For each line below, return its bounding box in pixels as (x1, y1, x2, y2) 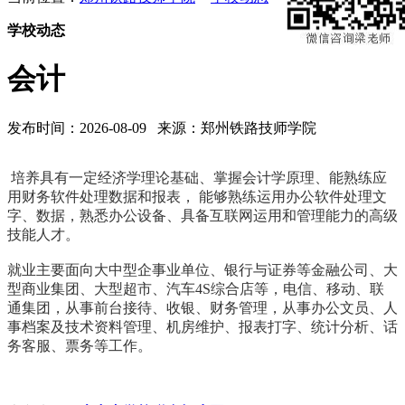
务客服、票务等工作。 (7, 337, 152, 353)
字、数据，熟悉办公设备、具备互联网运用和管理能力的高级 (7, 207, 398, 223)
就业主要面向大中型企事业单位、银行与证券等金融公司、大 (7, 261, 398, 278)
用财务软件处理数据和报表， (7, 188, 195, 204)
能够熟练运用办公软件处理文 (195, 188, 387, 204)
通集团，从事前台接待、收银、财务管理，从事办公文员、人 (7, 299, 398, 316)
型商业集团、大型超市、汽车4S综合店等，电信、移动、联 (7, 280, 384, 297)
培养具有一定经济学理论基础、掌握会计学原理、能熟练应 (11, 169, 387, 185)
